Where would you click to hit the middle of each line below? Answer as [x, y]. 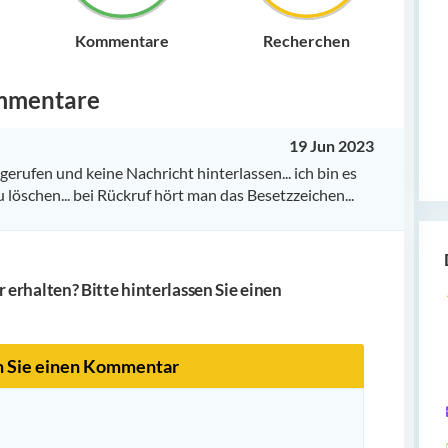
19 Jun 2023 [331, 145]
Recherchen [306, 40]
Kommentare [121, 40]
